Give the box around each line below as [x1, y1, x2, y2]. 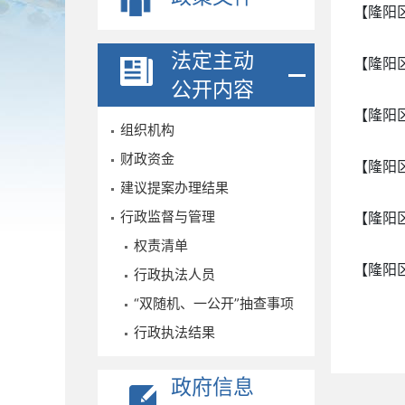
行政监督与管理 [120, 208, 215, 225]
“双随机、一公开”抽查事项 [134, 295, 294, 312]
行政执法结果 [134, 324, 215, 341]
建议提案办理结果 [120, 179, 229, 196]
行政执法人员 [134, 266, 215, 283]
